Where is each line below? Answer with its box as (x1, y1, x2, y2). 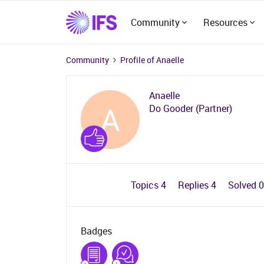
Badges (81, 225, 112, 237)
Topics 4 (130, 179, 169, 192)
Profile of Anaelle (120, 54, 184, 65)
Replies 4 (177, 179, 219, 192)
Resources (203, 15, 248, 29)
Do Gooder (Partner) (149, 102, 232, 115)
